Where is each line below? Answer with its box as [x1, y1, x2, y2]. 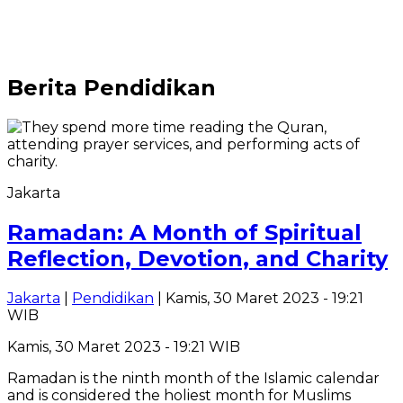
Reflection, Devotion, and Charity [7, 245, 388, 272]
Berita [7, 74, 84, 101]
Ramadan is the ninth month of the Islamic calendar [7, 369, 380, 387]
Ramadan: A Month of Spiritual [7, 219, 362, 246]
